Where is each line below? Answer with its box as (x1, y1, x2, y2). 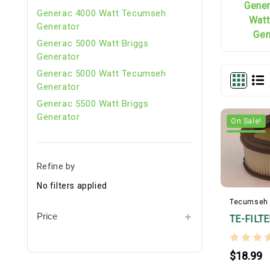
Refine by (37, 160, 75, 172)
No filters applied (37, 180, 107, 190)
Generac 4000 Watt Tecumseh (37, 7, 166, 19)
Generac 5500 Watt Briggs (37, 98, 149, 109)
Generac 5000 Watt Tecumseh (37, 67, 166, 79)
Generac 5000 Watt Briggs (37, 37, 149, 49)
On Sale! (231, 116, 262, 125)
